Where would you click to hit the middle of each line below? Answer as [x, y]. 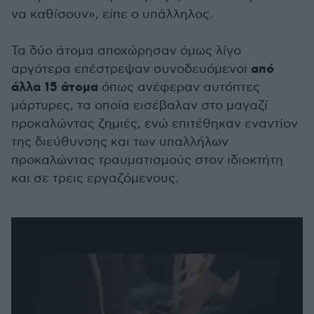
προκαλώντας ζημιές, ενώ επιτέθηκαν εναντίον [155, 124]
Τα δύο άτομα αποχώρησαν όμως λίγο [126, 51]
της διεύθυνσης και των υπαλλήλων [120, 142]
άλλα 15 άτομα [55, 88]
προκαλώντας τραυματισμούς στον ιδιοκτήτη [147, 160]
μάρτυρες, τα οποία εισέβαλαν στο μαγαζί [139, 105]
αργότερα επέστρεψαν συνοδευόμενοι [129, 69]
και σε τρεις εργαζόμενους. [95, 178]
